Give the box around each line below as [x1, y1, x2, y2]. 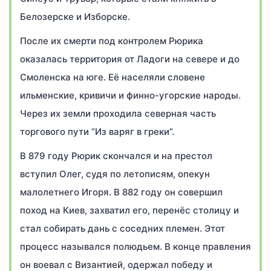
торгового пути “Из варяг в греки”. [20, 126, 174, 137]
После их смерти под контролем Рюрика [20, 35, 203, 47]
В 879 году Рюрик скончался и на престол [20, 150, 212, 162]
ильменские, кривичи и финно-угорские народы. [20, 90, 241, 101]
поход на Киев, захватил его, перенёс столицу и [20, 204, 239, 216]
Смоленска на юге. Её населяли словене [20, 71, 205, 83]
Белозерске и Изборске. [20, 11, 130, 22]
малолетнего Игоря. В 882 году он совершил [20, 186, 223, 198]
